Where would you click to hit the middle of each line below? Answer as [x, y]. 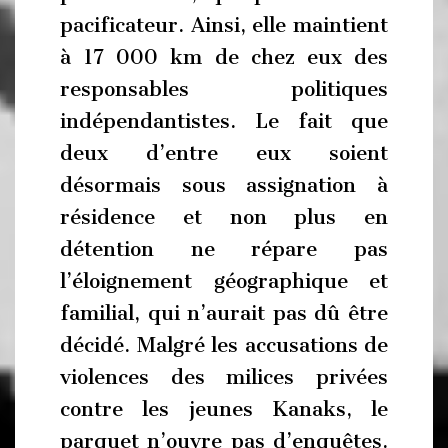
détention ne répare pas [224, 249]
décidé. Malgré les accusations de [224, 345]
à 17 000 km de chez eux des [224, 57]
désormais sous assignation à [224, 185]
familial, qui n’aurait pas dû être [224, 313]
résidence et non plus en [224, 217]
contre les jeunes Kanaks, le [224, 409]
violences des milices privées [224, 377]
